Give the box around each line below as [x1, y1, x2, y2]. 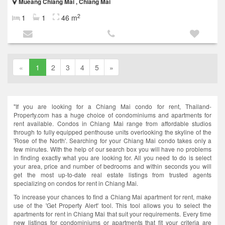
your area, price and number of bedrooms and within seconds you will [14, 162, 211, 171]
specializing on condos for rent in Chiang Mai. [14, 179, 138, 188]
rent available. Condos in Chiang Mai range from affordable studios [14, 119, 211, 128]
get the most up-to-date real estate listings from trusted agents [14, 170, 211, 179]
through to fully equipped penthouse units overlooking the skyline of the [14, 128, 211, 137]
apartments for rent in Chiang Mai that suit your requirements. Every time [14, 209, 211, 218]
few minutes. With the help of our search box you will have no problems [14, 145, 211, 154]
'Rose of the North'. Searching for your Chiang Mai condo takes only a [14, 136, 211, 145]
